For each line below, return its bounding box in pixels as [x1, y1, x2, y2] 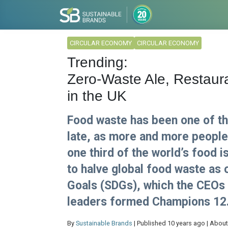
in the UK [67, 88, 127, 104]
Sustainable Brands [76, 219, 132, 227]
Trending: [67, 54, 128, 70]
